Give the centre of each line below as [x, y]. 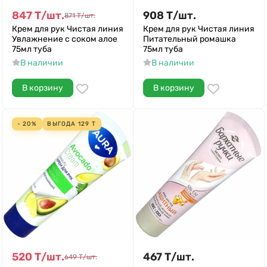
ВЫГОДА [63, 124]
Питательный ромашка [190, 39]
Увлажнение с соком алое [65, 39]
